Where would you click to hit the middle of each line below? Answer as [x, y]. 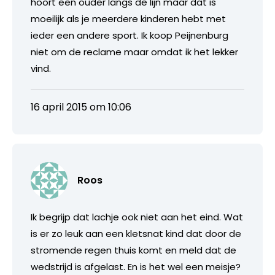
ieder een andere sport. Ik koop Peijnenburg [130, 35]
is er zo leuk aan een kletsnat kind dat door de [136, 233]
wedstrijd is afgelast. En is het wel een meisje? [136, 266]
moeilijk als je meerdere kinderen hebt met [128, 18]
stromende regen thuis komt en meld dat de [134, 250]
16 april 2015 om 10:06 [81, 107]
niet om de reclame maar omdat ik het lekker [134, 52]
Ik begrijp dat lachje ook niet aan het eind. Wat [137, 217]
